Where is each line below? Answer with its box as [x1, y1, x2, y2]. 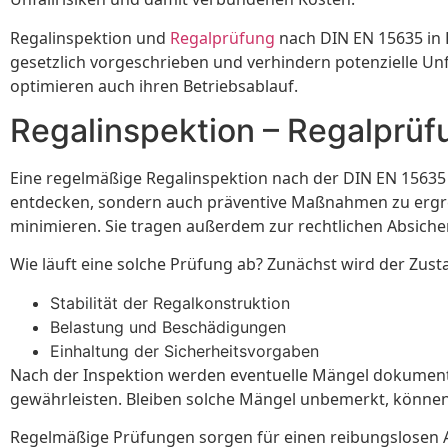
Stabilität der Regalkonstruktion [50, 292, 290, 313]
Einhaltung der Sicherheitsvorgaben [50, 340, 319, 361]
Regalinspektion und [10, 26, 170, 49]
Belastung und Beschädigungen [50, 316, 286, 337]
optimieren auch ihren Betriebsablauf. [10, 74, 298, 97]
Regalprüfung [170, 26, 275, 49]
